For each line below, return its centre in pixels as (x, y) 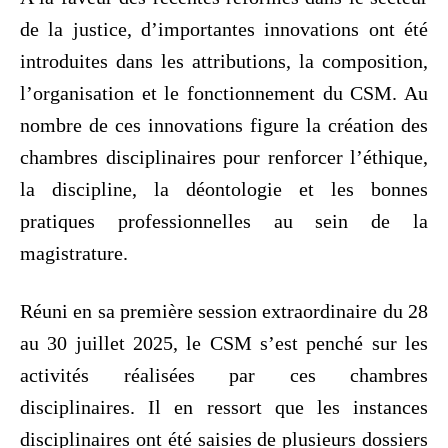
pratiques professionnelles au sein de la (224, 220)
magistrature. (74, 252)
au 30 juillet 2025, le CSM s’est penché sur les (224, 342)
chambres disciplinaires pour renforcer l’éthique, (224, 156)
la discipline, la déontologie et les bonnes (224, 188)
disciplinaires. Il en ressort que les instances (224, 406)
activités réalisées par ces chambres (224, 374)
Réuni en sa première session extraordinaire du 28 (224, 310)
